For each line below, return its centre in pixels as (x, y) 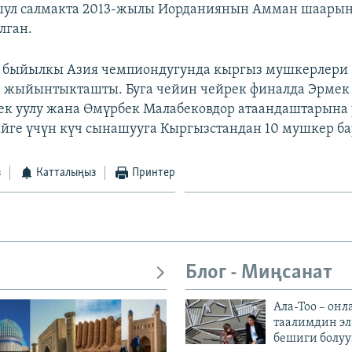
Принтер (153, 172)
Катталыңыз (66, 172)
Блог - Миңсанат (259, 273)
